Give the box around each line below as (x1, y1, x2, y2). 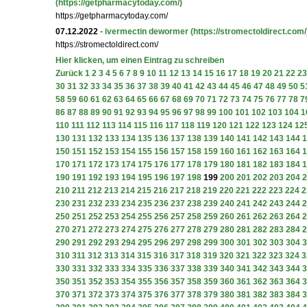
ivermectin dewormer (105, 27, 188, 36)
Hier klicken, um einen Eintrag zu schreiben (56, 56, 224, 65)
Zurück (56, 69, 83, 78)
